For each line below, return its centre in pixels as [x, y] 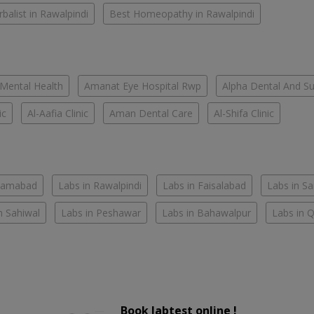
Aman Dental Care [151, 114]
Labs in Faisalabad [204, 186]
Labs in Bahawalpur [206, 213]
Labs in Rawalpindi [100, 186]
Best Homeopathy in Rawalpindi [182, 14]
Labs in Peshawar [101, 213]
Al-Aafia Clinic [58, 114]
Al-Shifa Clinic [244, 114]
